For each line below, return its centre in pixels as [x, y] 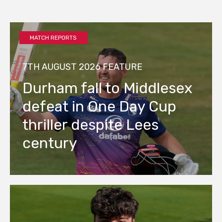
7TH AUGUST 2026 [61, 67]
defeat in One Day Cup [99, 106]
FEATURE [122, 67]
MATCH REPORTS [54, 38]
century [50, 143]
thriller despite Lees [90, 125]
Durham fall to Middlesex [107, 88]
